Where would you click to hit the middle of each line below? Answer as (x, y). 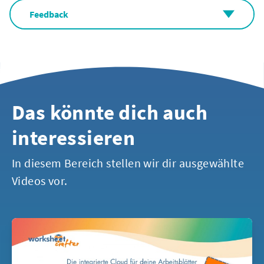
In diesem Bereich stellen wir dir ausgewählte (128, 163)
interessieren (74, 138)
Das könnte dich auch (110, 113)
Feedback (49, 14)
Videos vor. (40, 181)
